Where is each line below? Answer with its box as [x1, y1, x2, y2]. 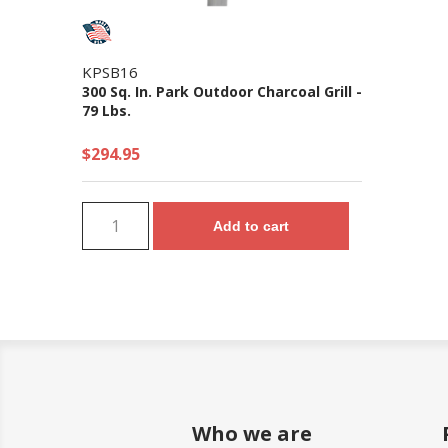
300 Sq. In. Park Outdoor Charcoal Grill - [82, 81, 362, 101]
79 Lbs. [82, 100, 131, 120]
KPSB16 [82, 61, 138, 82]
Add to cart [213, 217, 290, 234]
